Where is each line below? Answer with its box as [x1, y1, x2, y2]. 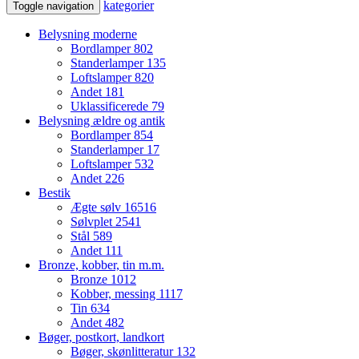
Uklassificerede [71, 99, 151, 113]
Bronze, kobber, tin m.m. [38, 257, 164, 272]
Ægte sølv [71, 200, 124, 214]
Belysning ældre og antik [38, 113, 165, 127]
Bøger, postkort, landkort [38, 329, 164, 344]
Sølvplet [71, 214, 115, 228]
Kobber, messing [71, 286, 159, 301]
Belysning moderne [38, 26, 137, 41]
